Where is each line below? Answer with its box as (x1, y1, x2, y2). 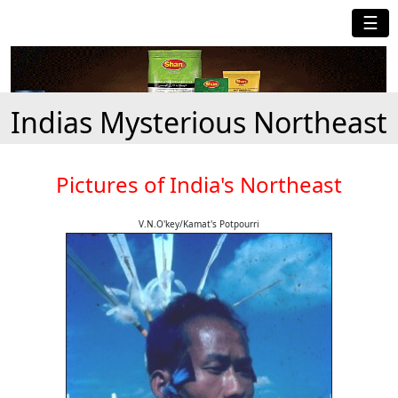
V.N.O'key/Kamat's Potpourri (139, 218, 259, 231)
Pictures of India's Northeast (56, 170, 342, 200)
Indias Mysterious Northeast (11, 103, 387, 142)
